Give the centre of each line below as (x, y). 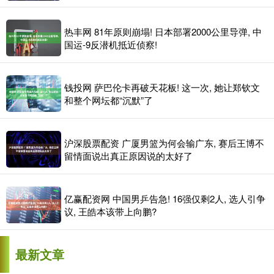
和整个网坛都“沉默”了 (109, 100)
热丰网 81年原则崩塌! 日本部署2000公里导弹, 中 (163, 31)
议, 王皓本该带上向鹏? (110, 211)
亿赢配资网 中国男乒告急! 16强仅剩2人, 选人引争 (165, 198)
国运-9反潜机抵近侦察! (111, 44)
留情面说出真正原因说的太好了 (128, 155)
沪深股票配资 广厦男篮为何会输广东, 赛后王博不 (164, 143)
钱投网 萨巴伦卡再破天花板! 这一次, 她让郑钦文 (162, 87)
